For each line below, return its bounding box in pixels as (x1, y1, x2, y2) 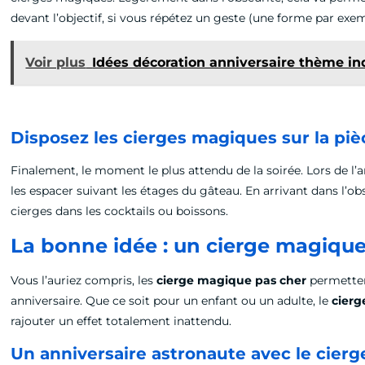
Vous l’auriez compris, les (11, 273, 157, 288)
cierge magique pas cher (156, 273, 307, 288)
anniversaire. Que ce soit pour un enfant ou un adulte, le (11, 293, 332, 308)
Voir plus (25, 55, 86, 70)
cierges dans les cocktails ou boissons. (11, 204, 229, 218)
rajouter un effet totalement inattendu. (11, 314, 232, 328)
